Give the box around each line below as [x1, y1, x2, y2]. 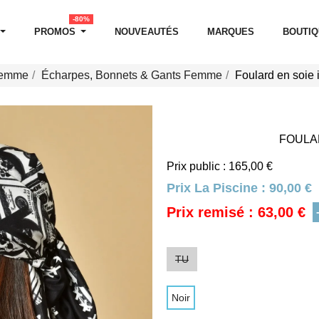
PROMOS [34, 26, 76, 37]
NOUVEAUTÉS [115, 26, 179, 37]
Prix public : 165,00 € [167, 160, 273, 172]
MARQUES [207, 26, 255, 37]
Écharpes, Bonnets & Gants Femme [41, 69, 222, 81]
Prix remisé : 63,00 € [167, 204, 305, 220]
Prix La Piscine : [167, 181, 269, 195]
